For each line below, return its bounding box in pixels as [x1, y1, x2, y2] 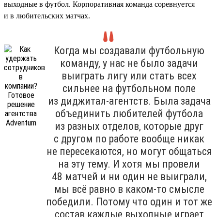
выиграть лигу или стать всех [62, 69, 197, 82]
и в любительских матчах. [4, 11, 90, 20]
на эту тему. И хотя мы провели [58, 157, 200, 170]
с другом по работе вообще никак [54, 132, 204, 145]
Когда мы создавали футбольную [54, 44, 204, 57]
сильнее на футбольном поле [62, 82, 196, 94]
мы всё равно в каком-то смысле [54, 183, 204, 195]
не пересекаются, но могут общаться [46, 145, 212, 157]
